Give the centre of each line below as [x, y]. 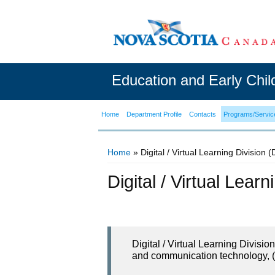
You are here [145, 167]
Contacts [203, 114]
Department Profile [154, 114]
